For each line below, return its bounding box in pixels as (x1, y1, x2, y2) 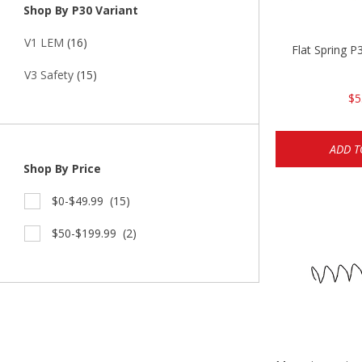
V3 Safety (24, 67, 74, 83)
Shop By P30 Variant (20, 2, 138, 19)
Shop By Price (20, 161, 101, 177)
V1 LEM (24, 35, 64, 51)
